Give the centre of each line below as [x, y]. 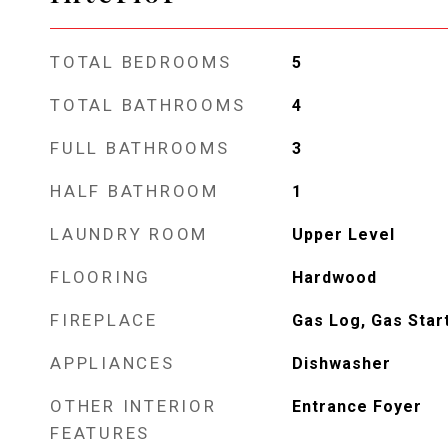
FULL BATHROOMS [140, 147]
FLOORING [100, 276]
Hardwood [334, 277]
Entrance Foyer [356, 406]
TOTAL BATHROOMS [148, 104]
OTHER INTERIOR [133, 405]
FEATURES [100, 432]
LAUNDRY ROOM [129, 233]
